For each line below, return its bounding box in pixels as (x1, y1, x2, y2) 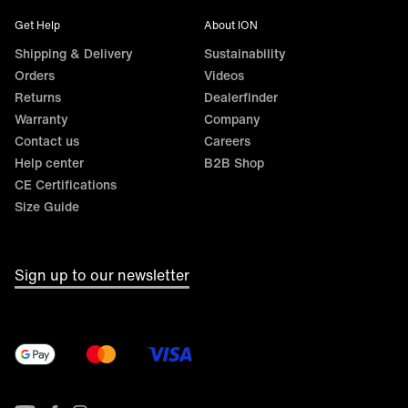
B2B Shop (203, 153, 264, 172)
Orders (15, 66, 55, 85)
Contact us (15, 131, 79, 150)
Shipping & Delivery (15, 44, 133, 63)
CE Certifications (15, 175, 117, 194)
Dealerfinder (203, 87, 278, 107)
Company (203, 109, 260, 128)
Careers (203, 131, 250, 150)
